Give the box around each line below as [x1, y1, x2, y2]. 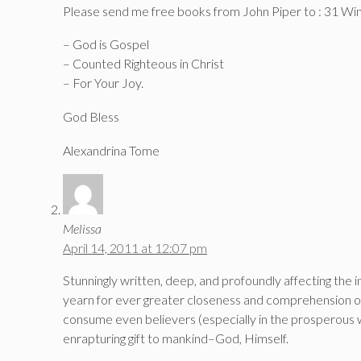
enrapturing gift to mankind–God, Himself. [63, 330, 288, 346]
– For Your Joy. [63, 75, 143, 91]
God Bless [63, 109, 119, 125]
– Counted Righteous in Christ [63, 56, 224, 72]
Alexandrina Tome [63, 142, 160, 158]
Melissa [63, 221, 102, 237]
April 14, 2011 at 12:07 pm [63, 240, 207, 256]
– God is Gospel [63, 36, 149, 52]
